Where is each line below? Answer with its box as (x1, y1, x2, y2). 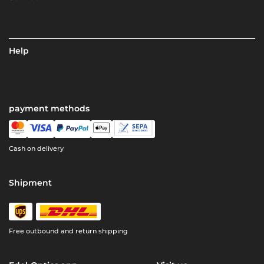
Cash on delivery (9, 144, 64, 153)
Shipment (9, 177, 52, 189)
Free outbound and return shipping (9, 227, 128, 236)
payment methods (9, 103, 90, 114)
